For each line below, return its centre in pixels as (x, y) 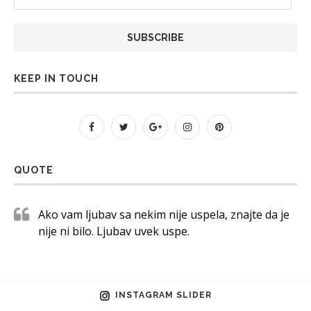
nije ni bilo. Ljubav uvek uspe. (114, 231)
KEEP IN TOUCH (56, 78)
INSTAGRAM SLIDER (163, 295)
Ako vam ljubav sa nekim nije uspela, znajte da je (164, 214)
